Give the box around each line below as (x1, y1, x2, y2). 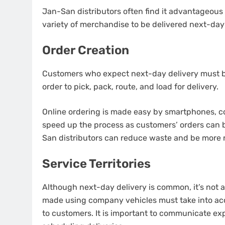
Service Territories (42, 156, 151, 171)
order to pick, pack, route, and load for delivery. (42, 81, 218, 91)
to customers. (42, 208, 93, 218)
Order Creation (42, 43, 129, 57)
